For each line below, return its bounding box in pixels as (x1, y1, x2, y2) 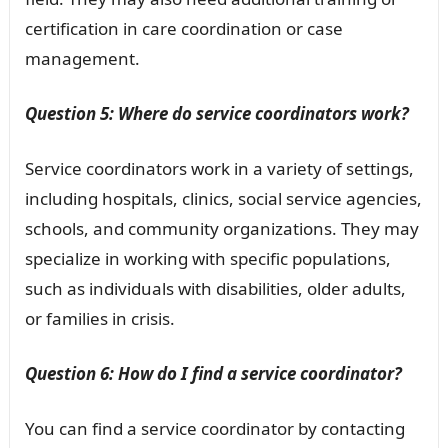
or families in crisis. (24, 307, 175, 331)
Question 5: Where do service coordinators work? (24, 102, 409, 126)
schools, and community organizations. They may (24, 217, 419, 241)
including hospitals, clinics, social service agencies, (24, 187, 422, 211)
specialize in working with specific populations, (24, 247, 391, 271)
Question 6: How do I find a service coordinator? (24, 362, 402, 386)
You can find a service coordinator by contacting (24, 417, 405, 441)
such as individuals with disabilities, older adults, (24, 277, 406, 301)
